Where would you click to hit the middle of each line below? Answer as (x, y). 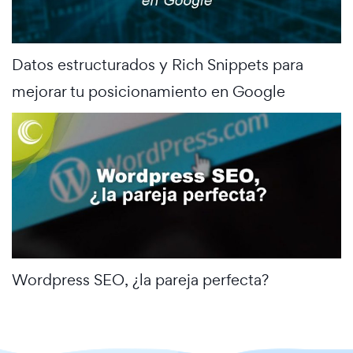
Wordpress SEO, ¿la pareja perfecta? (140, 279)
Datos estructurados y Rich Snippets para (158, 65)
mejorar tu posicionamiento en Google (149, 92)
